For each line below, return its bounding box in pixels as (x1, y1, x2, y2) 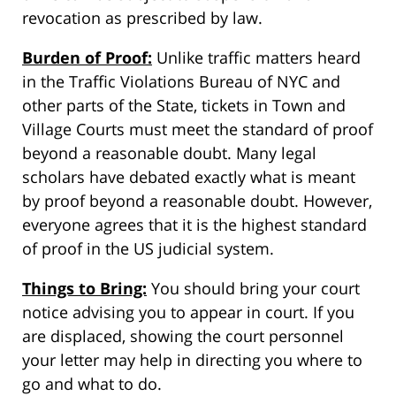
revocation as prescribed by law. (22, 6, 263, 28)
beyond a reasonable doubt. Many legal (22, 141, 316, 164)
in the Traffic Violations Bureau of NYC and (22, 70, 340, 92)
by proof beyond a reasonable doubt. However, (22, 189, 372, 211)
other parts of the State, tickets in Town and (22, 94, 346, 116)
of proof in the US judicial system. (22, 237, 274, 259)
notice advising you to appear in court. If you (22, 301, 354, 323)
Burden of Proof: (22, 46, 152, 68)
